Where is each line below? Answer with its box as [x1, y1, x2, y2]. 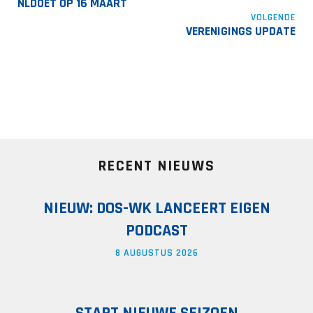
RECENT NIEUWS [98, 156, 215, 176]
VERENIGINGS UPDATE [186, 23, 296, 39]
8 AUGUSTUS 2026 [115, 247, 198, 259]
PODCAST [125, 220, 188, 241]
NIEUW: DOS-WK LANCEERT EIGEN [43, 198, 270, 219]
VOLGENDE [251, 11, 296, 24]
